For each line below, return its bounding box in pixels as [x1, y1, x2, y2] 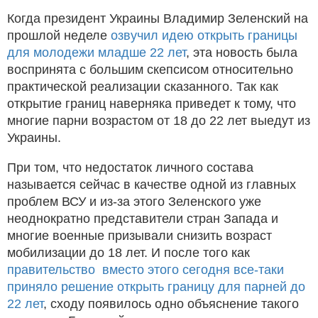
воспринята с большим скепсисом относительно [7, 62, 293, 77]
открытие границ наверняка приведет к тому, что [7, 96, 296, 111]
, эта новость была [186, 45, 297, 60]
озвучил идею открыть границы [111, 28, 297, 43]
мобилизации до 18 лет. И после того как [7, 245, 250, 260]
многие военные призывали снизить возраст [7, 228, 272, 243]
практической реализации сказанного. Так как [7, 79, 278, 94]
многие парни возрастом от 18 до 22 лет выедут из [7, 113, 310, 128]
